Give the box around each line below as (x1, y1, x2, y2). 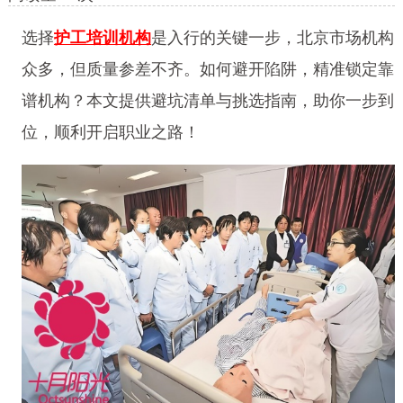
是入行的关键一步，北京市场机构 (150, 29, 394, 48)
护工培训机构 (53, 29, 151, 48)
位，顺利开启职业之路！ (21, 123, 200, 142)
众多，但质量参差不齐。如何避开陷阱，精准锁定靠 (21, 60, 394, 79)
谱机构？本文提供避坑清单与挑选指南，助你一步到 (21, 92, 394, 111)
